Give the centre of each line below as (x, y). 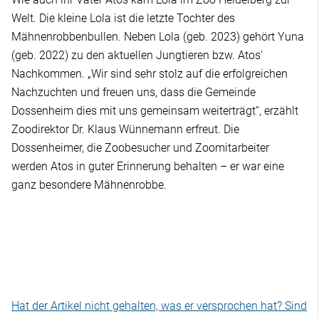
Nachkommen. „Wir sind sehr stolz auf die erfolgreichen (150, 73)
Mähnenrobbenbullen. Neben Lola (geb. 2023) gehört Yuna (158, 36)
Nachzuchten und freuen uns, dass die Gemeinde (134, 92)
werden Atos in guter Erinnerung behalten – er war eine (148, 166)
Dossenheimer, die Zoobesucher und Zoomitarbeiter (140, 147)
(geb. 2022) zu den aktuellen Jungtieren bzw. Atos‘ (137, 55)
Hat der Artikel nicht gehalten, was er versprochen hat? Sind (159, 305)
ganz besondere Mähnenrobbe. (89, 184)
